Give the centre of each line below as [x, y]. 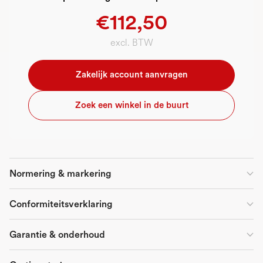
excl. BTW [131, 43]
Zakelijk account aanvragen [131, 75]
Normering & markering [60, 173]
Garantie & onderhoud [57, 235]
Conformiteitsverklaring [61, 204]
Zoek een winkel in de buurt [131, 105]
